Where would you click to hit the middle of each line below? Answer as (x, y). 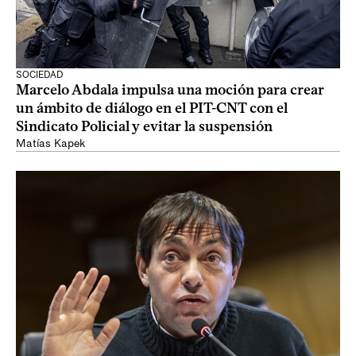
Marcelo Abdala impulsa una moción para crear (170, 90)
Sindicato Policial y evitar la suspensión (144, 126)
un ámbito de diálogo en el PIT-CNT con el (152, 108)
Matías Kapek (50, 143)
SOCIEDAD (39, 75)
